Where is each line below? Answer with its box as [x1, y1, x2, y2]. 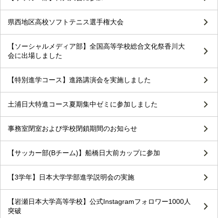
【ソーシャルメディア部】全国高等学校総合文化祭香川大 [8, 42, 185, 51]
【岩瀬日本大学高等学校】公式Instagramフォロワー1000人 [8, 198, 191, 206]
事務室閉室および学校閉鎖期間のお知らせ [8, 125, 137, 133]
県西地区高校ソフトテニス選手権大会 [8, 18, 124, 26]
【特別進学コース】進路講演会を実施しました [8, 76, 151, 84]
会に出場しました [8, 52, 62, 60]
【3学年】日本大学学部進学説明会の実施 [8, 173, 134, 182]
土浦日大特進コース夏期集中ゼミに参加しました [8, 100, 158, 109]
